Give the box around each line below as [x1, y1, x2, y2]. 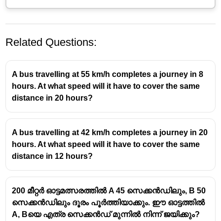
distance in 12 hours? [12, 151, 93, 160]
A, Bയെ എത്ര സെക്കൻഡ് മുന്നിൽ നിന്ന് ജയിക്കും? [12, 210, 200, 219]
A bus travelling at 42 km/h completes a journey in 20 [12, 128, 208, 137]
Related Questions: [5, 36, 97, 48]
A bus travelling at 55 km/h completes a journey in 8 [12, 70, 204, 78]
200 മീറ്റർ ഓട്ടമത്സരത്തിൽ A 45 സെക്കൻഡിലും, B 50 [12, 186, 206, 195]
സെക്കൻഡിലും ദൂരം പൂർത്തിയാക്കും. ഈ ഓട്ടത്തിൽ [12, 198, 205, 207]
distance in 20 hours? [12, 93, 93, 102]
